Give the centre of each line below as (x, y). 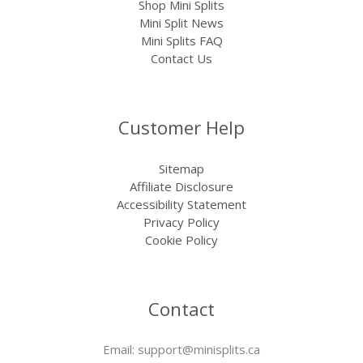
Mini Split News (181, 23)
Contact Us (181, 59)
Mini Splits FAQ (181, 41)
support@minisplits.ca (199, 349)
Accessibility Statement (181, 204)
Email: (120, 349)
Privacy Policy (181, 222)
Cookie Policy (181, 239)
